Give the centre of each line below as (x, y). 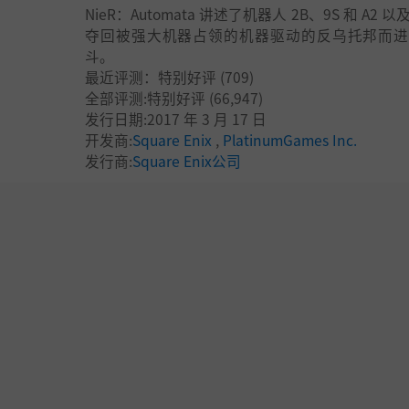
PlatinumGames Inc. (290, 140)
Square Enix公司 (187, 161)
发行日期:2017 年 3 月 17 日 (176, 119)
